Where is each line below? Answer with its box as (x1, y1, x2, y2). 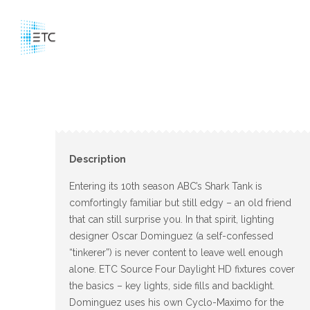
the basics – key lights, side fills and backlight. (69, 280, 275, 291)
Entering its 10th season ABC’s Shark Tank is (69, 180, 262, 192)
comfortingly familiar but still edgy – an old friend (69, 197, 291, 208)
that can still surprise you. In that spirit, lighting (69, 213, 274, 225)
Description (69, 154, 126, 165)
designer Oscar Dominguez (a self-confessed (69, 230, 273, 241)
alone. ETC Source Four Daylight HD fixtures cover (69, 263, 295, 275)
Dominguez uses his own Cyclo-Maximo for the (69, 296, 284, 308)
